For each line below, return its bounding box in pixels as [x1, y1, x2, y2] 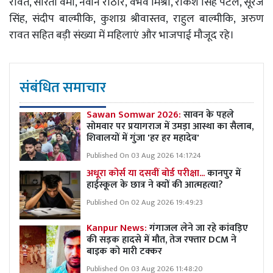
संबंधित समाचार [19, 75, 106, 100]
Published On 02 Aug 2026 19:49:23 [87, 196, 203, 209]
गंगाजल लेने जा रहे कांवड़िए [149, 219, 248, 236]
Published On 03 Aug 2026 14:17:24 [87, 149, 201, 162]
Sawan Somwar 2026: [87, 106, 183, 123]
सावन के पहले [183, 106, 234, 123]
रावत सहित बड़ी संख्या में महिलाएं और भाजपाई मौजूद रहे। [9, 26, 234, 44]
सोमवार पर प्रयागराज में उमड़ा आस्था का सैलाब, [87, 118, 253, 135]
